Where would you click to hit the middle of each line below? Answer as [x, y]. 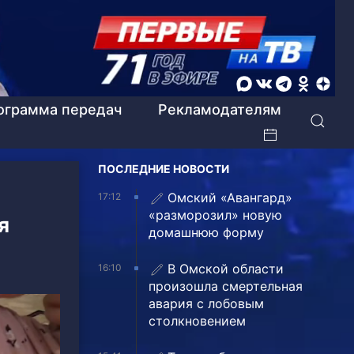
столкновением [197, 320]
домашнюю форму [206, 232]
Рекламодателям [220, 109]
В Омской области [226, 268]
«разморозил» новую [215, 215]
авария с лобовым [206, 303]
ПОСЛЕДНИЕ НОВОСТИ [164, 168]
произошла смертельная [226, 286]
